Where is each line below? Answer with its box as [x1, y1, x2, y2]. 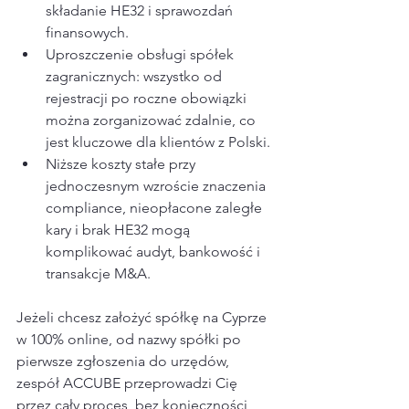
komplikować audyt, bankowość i [46, 243, 264, 261]
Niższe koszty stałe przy [46, 155, 199, 173]
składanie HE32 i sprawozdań [46, 2, 236, 20]
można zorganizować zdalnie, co [46, 111, 259, 130]
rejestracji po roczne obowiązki [46, 89, 254, 108]
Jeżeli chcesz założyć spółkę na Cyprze [16, 309, 270, 327]
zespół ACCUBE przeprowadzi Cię [16, 374, 241, 393]
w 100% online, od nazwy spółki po [16, 330, 245, 349]
